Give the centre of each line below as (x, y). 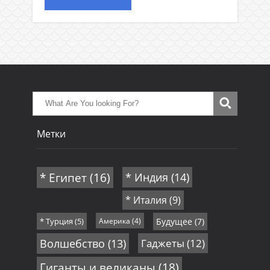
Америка (114, 220)
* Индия (146, 177)
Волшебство (72, 243)
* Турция (56, 221)
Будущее (174, 221)
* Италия (146, 200)
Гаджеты (162, 243)
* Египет (63, 177)
